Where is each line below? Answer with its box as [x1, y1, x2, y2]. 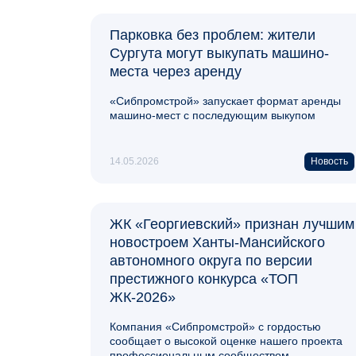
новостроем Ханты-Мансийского [110, 234, 325, 250]
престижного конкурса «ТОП [110, 270, 298, 287]
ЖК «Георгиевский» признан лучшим [110, 215, 354, 232]
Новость [311, 155, 348, 167]
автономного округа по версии [110, 252, 312, 269]
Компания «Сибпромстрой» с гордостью [110, 319, 321, 333]
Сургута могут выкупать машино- [110, 44, 329, 61]
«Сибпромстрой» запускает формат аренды [110, 94, 341, 107]
